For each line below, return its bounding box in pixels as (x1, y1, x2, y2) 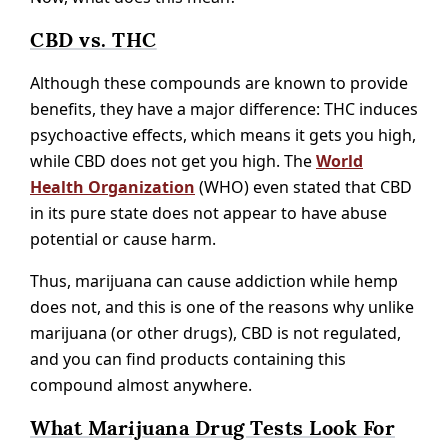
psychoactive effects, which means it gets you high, (30, 123, 416, 146)
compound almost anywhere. (30, 373, 252, 396)
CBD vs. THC (30, 26, 157, 53)
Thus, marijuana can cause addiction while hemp (30, 269, 398, 292)
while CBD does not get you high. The (30, 149, 316, 172)
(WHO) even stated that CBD (195, 175, 412, 198)
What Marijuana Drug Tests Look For (30, 414, 395, 441)
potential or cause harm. (30, 227, 216, 250)
